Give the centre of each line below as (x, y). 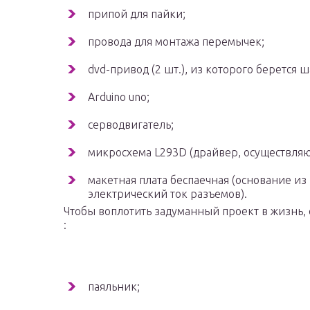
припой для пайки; (137, 14)
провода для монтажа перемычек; (176, 42)
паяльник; (114, 287)
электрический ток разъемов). (167, 194)
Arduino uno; (119, 97)
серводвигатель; (131, 125)
